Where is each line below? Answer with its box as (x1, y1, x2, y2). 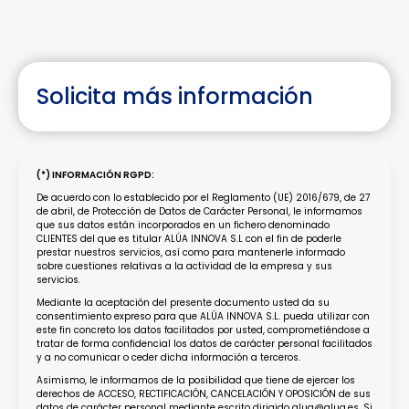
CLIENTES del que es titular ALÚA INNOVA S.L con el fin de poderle (37, 232, 341, 246)
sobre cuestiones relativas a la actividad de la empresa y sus (37, 259, 332, 273)
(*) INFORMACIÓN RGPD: (37, 168, 154, 182)
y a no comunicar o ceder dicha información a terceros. (37, 351, 300, 364)
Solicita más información (37, 81, 313, 111)
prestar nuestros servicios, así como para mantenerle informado (37, 246, 345, 259)
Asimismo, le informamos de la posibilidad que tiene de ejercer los (37, 373, 355, 387)
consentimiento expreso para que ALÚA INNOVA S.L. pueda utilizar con (37, 309, 370, 323)
